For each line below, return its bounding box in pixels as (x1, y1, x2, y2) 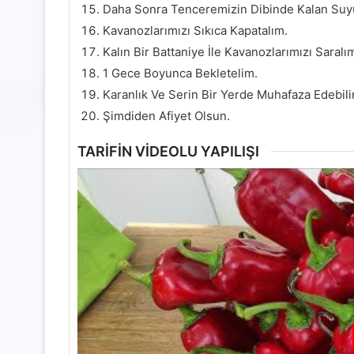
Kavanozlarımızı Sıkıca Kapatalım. (103, 23, 288, 39)
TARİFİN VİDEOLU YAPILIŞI (77, 142, 259, 160)
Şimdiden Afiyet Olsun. (103, 108, 230, 124)
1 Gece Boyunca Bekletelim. (103, 66, 258, 81)
